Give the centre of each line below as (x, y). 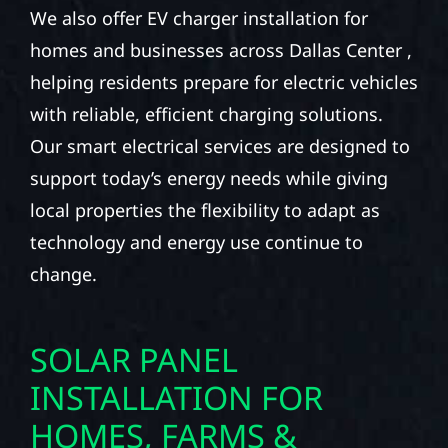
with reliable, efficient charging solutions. (206, 114)
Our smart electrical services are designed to (219, 146)
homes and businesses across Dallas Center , (220, 50)
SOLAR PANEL (133, 359)
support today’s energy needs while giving (208, 178)
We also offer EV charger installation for (198, 18)
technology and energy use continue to (196, 242)
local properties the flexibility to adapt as (204, 210)
